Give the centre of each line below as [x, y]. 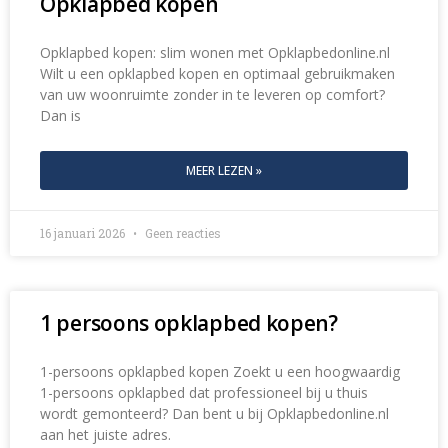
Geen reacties [181, 233]
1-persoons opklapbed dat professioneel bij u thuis [204, 393]
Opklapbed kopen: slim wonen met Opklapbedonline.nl [215, 53]
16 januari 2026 [84, 233]
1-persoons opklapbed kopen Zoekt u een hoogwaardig [220, 372]
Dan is [60, 116]
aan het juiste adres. [105, 435]
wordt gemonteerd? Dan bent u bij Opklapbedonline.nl [214, 414]
